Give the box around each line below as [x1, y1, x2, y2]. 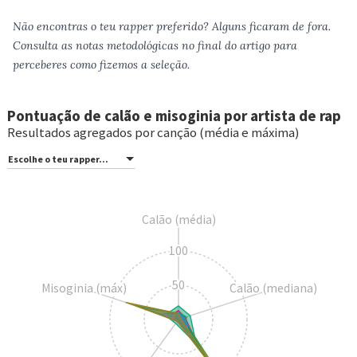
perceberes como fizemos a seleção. [13, 57, 190, 72]
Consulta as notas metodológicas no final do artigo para [13, 38, 297, 53]
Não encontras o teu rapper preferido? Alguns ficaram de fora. [13, 19, 331, 33]
